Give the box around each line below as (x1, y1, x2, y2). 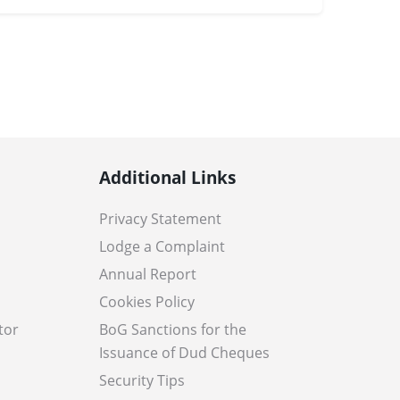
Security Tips (99, 371, 185, 390)
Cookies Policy (99, 292, 195, 312)
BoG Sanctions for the (99, 320, 246, 339)
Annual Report (99, 264, 196, 284)
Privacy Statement (99, 209, 221, 229)
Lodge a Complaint (99, 237, 225, 256)
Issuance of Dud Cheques (99, 343, 270, 362)
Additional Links (99, 165, 236, 189)
